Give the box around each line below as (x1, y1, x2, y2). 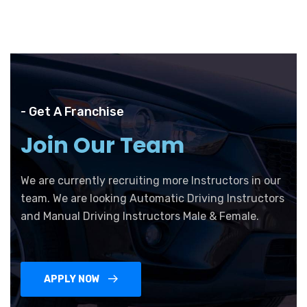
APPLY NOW (44, 273, 100, 285)
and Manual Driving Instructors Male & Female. (21, 209, 259, 223)
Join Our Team (21, 129, 184, 160)
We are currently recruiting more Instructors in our (21, 173, 281, 187)
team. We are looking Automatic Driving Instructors (21, 191, 284, 205)
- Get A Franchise (21, 103, 124, 119)
